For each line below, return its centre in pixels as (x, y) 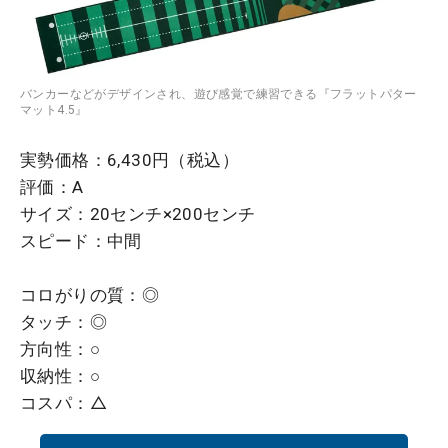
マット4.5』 (54, 110)
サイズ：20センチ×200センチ (138, 214)
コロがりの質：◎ (90, 295)
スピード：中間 (81, 241)
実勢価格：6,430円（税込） (129, 160)
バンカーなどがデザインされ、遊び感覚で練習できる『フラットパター (218, 94)
